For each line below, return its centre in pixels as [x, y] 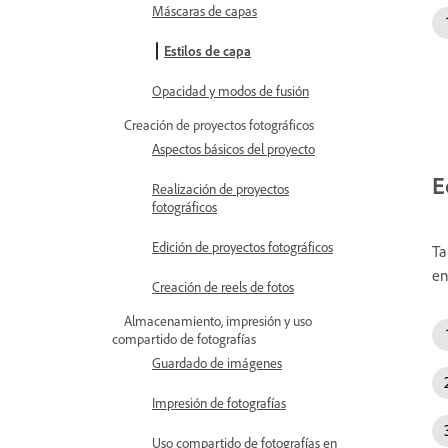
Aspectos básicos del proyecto [233, 148]
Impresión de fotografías [219, 402]
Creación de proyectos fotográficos [219, 124]
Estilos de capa [207, 50]
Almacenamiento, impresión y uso [218, 320]
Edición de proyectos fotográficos [242, 246]
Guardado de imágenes [217, 362]
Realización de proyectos [220, 188]
